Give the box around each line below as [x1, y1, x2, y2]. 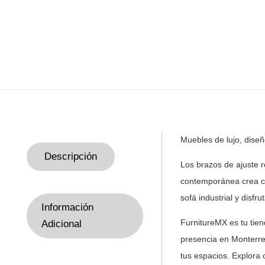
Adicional [41, 218, 82, 230]
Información [41, 202, 93, 213]
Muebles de [180, 135, 224, 144]
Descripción [44, 151, 97, 162]
